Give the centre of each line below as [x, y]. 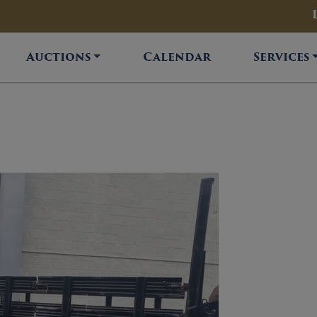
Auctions [59, 57]
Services [282, 57]
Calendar [177, 57]
